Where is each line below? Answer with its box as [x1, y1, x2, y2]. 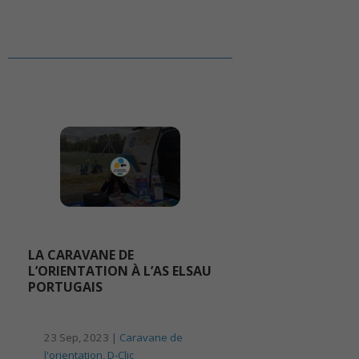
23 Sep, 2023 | [44, 330, 119, 345]
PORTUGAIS [28, 278, 103, 296]
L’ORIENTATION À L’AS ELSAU [28, 262, 212, 280]
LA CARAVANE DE [28, 246, 134, 264]
